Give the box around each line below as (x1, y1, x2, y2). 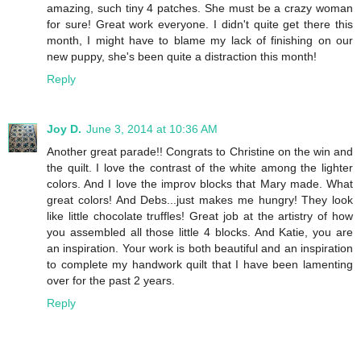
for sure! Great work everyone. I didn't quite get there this (47, 18, 353, 31)
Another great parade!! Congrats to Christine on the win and (47, 145, 353, 159)
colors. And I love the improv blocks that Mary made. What (47, 177, 353, 191)
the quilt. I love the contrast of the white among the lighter (47, 161, 353, 175)
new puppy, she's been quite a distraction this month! (47, 50, 317, 64)
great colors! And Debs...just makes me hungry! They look (47, 193, 353, 207)
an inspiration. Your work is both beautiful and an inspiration (47, 242, 353, 255)
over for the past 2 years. (47, 274, 175, 288)
